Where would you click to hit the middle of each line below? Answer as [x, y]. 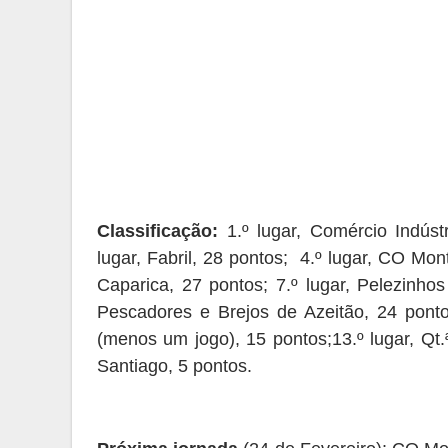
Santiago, [137, 366]
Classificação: [157, 231]
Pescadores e [157, 312]
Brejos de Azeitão [290, 312]
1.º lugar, [268, 231]
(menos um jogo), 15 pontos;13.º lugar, [259, 339]
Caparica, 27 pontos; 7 [192, 285]
